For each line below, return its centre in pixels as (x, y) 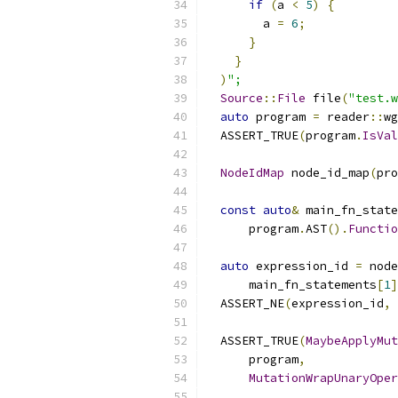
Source (242, 98)
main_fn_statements (291, 285)
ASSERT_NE (245, 303)
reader (345, 117)
